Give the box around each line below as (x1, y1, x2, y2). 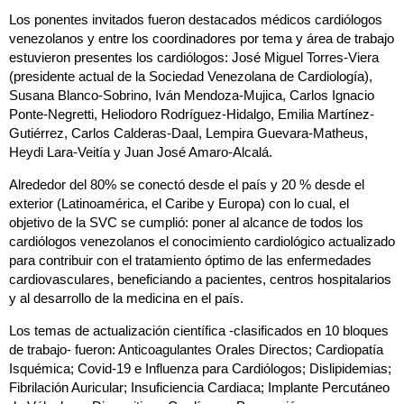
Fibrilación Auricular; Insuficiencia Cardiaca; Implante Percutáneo (9, 380, 390, 396)
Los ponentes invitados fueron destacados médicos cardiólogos (9, 12, 382, 28)
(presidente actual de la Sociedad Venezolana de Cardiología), (9, 69, 372, 85)
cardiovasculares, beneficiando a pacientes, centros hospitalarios (9, 271, 391, 288)
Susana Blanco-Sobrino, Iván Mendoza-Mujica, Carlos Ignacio (9, 87, 374, 104)
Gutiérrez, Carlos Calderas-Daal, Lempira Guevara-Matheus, (9, 125, 368, 142)
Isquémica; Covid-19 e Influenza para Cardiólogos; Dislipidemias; (9, 361, 391, 377)
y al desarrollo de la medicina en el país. (9, 290, 243, 307)
